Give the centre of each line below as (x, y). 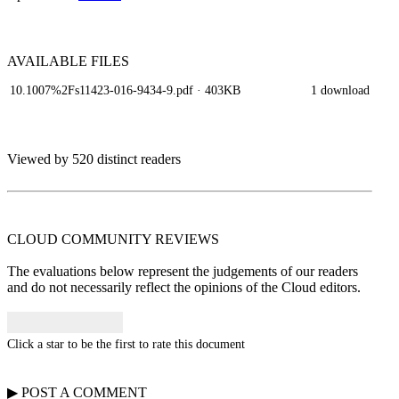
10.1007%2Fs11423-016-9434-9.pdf (102, 90)
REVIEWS (187, 239)
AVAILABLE (49, 61)
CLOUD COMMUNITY (81, 239)
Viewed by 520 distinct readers (94, 159)
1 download (340, 90)
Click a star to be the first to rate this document (126, 344)
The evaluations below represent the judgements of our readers (183, 271)
